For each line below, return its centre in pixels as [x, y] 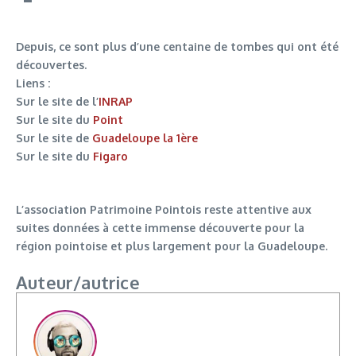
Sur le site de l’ [57, 101]
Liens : [33, 83]
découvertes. [51, 65]
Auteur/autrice [78, 282]
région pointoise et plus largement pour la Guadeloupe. [172, 246]
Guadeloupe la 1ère [145, 138]
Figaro [110, 156]
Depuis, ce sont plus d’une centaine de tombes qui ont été [177, 46]
